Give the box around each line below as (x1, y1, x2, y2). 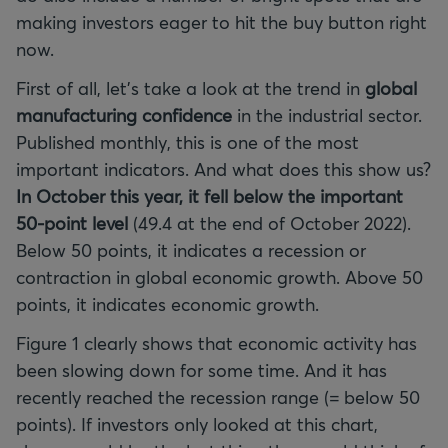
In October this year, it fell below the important (16, 184, 403, 208)
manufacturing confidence (16, 103, 232, 127)
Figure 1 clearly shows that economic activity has (16, 331, 417, 355)
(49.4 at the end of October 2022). (133, 211, 411, 235)
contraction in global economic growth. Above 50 (16, 265, 423, 289)
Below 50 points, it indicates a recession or (16, 238, 366, 262)
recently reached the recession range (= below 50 (16, 385, 420, 409)
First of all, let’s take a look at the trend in (16, 76, 365, 100)
